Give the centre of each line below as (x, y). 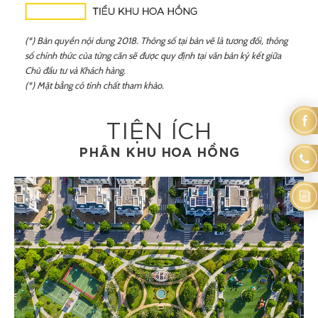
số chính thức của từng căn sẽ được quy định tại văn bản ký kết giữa (153, 56)
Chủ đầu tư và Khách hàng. (75, 71)
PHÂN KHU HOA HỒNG (159, 154)
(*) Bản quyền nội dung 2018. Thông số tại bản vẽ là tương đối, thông (156, 41)
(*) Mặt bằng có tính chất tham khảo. (94, 86)
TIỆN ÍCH (159, 132)
